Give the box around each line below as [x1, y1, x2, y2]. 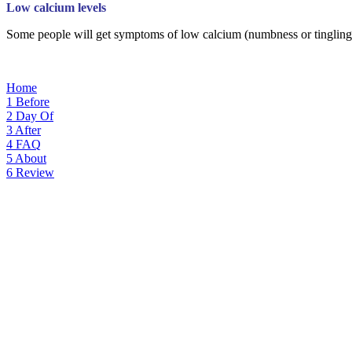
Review [16, 165, 54, 179]
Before [16, 94, 49, 108]
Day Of [16, 108, 53, 123]
